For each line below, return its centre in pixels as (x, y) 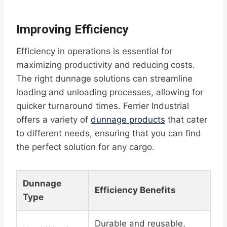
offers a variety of (53, 120)
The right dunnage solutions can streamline (104, 79)
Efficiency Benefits (135, 190)
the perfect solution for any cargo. (85, 147)
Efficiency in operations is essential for (94, 51)
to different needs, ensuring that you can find (109, 134)
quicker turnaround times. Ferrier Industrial (103, 106)
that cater (186, 120)
